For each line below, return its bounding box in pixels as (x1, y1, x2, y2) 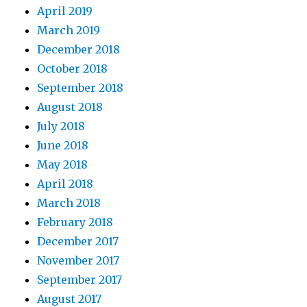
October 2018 (37, 62, 108, 76)
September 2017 (37, 273, 123, 287)
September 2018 (37, 81, 124, 95)
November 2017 (37, 254, 120, 268)
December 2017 (37, 234, 119, 249)
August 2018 (37, 100, 103, 114)
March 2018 (37, 196, 101, 210)
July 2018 (37, 119, 86, 134)
